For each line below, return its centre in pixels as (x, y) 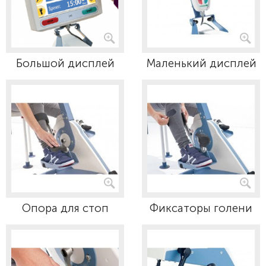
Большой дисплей (65, 63)
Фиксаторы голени (201, 208)
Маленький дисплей (201, 63)
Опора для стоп (65, 208)
